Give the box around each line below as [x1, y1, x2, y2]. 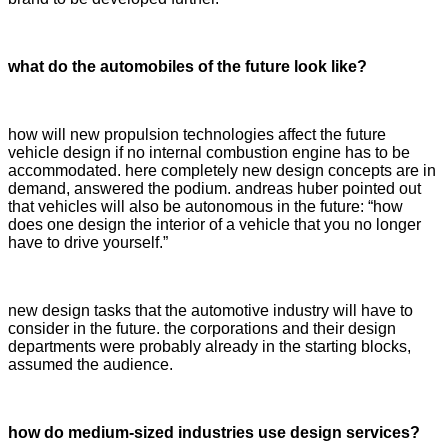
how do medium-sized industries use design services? [8, 423, 420, 441]
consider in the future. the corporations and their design [8, 319, 396, 337]
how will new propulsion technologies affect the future [8, 125, 386, 143]
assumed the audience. [8, 355, 173, 373]
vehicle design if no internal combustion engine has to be [8, 143, 410, 161]
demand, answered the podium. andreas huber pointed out [8, 179, 421, 197]
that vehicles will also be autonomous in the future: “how [8, 197, 403, 215]
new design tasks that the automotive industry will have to [8, 301, 413, 319]
